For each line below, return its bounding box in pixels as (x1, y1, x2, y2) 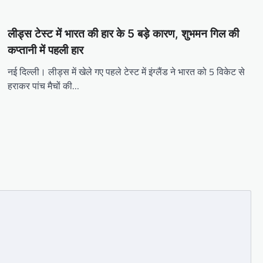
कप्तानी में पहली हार (8, 43, 84, 58)
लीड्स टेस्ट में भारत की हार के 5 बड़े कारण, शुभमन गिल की (8, 27, 240, 41)
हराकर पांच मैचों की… (8, 79, 80, 93)
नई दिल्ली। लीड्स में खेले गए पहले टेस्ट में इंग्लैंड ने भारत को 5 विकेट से (8, 65, 245, 79)
